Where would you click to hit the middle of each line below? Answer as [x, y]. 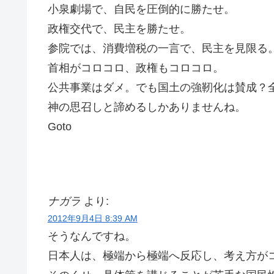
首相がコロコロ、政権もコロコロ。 [135, 68]
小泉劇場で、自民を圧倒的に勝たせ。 [141, 9]
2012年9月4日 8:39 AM [92, 219]
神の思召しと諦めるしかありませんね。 [146, 107]
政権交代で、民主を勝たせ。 [119, 29]
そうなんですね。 [91, 236]
